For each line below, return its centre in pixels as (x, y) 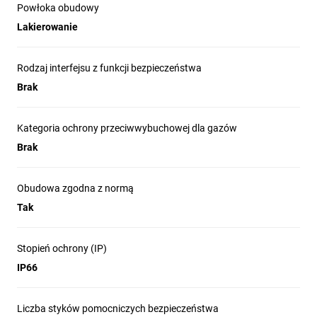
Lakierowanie (47, 27)
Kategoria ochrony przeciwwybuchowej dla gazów (127, 128)
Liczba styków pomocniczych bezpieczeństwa (118, 309)
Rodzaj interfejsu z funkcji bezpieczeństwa (109, 68)
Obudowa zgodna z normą (75, 188)
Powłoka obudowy (58, 8)
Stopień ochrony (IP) (62, 248)
